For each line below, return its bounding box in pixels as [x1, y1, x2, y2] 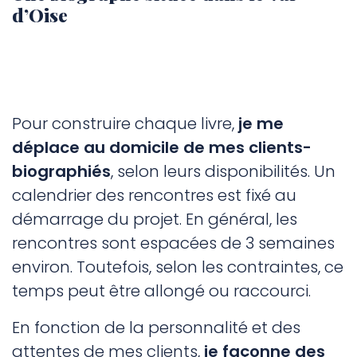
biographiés [12, 160, 111, 183]
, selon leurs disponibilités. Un [111, 160, 335, 183]
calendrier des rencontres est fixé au [12, 184, 296, 207]
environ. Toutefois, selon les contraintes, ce [12, 256, 343, 279]
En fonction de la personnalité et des [12, 316, 300, 339]
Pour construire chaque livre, [12, 112, 238, 135]
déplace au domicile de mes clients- [12, 136, 312, 159]
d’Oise [12, 2, 68, 28]
